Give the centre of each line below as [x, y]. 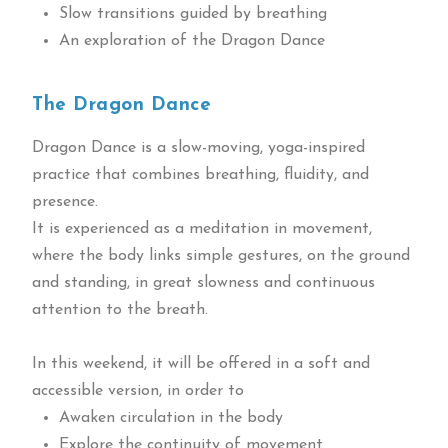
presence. [65, 201]
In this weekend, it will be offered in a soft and [201, 363]
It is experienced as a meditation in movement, [202, 228]
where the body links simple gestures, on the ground [221, 255]
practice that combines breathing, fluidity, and [201, 174]
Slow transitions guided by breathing [192, 13]
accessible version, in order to [138, 390]
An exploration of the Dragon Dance [191, 40]
